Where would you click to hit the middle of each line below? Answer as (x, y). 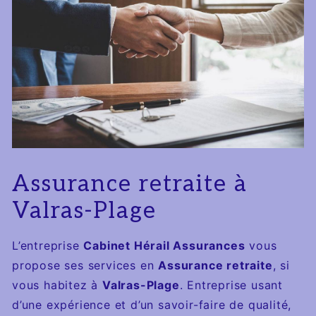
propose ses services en (85, 265)
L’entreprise (48, 245)
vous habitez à (57, 285)
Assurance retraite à (130, 184)
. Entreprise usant (231, 285)
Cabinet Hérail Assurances (164, 245)
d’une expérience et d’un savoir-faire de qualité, (152, 304)
